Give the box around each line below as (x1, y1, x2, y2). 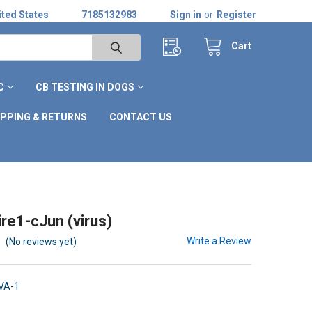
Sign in (170, 8, 202, 20)
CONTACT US (109, 111, 172, 123)
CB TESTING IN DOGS (35, 81, 134, 93)
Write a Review (187, 235, 252, 247)
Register (217, 8, 257, 20)
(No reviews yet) (6, 235, 77, 247)
